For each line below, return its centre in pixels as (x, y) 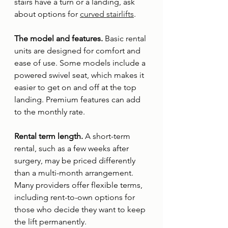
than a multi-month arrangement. (75, 173)
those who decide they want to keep (81, 209)
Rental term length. (50, 136)
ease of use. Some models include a (81, 63)
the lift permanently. (50, 222)
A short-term (109, 136)
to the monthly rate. (50, 112)
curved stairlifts (107, 14)
